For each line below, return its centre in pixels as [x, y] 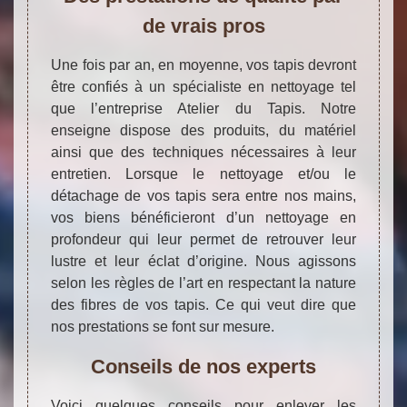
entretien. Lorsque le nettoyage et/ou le [203, 174]
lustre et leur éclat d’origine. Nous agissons [203, 262]
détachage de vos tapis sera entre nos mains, [203, 196]
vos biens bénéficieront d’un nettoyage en [203, 218]
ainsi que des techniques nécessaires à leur [203, 153]
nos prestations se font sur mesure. [163, 327]
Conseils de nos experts [203, 367]
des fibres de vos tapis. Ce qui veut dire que [203, 305]
